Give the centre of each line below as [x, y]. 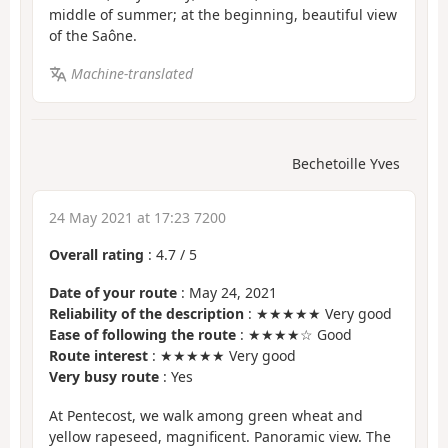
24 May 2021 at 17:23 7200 [137, 217]
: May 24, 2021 [227, 293]
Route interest [98, 356]
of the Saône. [93, 35]
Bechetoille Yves [346, 163]
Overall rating [96, 254]
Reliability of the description [146, 314]
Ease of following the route [142, 335]
